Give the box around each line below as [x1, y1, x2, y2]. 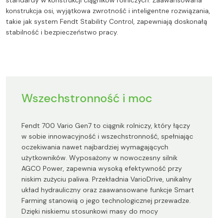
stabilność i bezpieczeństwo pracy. [6, 28, 118, 37]
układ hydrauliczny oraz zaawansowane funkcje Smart [21, 185, 194, 195]
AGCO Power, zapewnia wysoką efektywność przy [21, 164, 182, 173]
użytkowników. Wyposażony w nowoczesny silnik [21, 153, 178, 163]
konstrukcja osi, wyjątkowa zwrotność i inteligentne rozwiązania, [6, 6, 210, 16]
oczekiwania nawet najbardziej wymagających [21, 143, 168, 152]
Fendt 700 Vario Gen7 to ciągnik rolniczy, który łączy [21, 121, 190, 130]
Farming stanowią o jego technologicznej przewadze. [21, 196, 191, 205]
